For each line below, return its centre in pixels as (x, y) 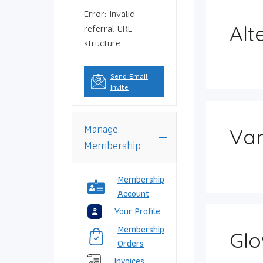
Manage (101, 129)
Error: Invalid (109, 14)
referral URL (108, 28)
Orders (131, 243)
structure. (103, 43)
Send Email (129, 76)
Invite (119, 87)
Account (133, 193)
